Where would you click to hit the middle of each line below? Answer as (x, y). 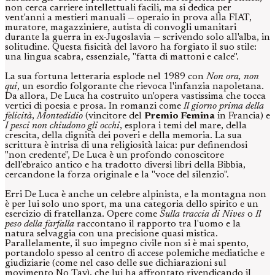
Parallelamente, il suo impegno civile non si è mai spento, (127, 244)
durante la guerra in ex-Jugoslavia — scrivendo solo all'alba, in (137, 38)
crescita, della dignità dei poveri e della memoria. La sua (123, 136)
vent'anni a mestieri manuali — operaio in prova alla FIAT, (128, 18)
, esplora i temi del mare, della (183, 126)
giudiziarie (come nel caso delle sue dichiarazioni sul (116, 264)
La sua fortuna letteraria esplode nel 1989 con (106, 77)
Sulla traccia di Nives (202, 215)
